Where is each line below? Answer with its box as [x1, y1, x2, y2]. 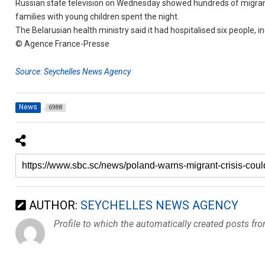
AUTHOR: [26, 198, 81, 212]
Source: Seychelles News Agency [15, 66, 131, 76]
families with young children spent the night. [15, 12, 180, 21]
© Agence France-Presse [15, 39, 110, 49]
